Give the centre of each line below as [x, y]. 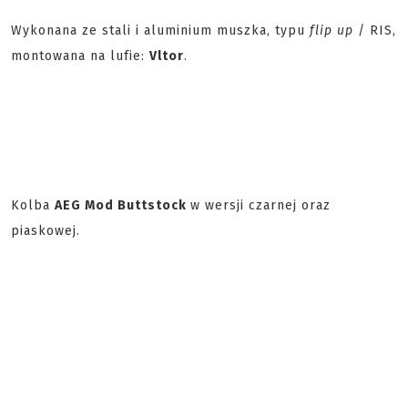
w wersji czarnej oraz [260, 205]
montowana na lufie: [80, 56]
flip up [331, 31]
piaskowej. [46, 231]
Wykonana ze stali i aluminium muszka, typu [160, 31]
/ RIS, [375, 31]
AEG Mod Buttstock [122, 205]
